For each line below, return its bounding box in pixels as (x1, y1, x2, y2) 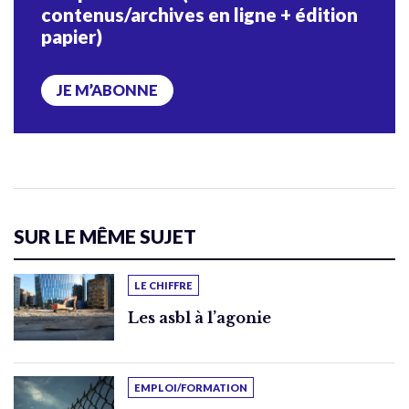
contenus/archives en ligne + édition (41, 2, 358, 26)
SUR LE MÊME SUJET (14, 224, 196, 247)
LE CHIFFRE (134, 278, 193, 291)
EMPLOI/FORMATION (134, 381, 247, 393)
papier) (41, 24, 102, 47)
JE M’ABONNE (57, 80, 158, 100)
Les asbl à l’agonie (128, 308, 271, 327)
